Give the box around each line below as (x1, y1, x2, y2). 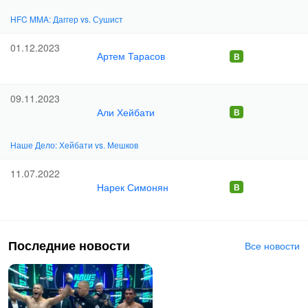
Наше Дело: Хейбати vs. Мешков (10, 139, 138, 151)
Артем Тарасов (97, 49, 165, 63)
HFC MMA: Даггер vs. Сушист (10, 13, 123, 25)
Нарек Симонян (97, 179, 168, 194)
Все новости (245, 239, 300, 252)
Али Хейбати (97, 104, 155, 119)
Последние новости (8, 236, 130, 254)
